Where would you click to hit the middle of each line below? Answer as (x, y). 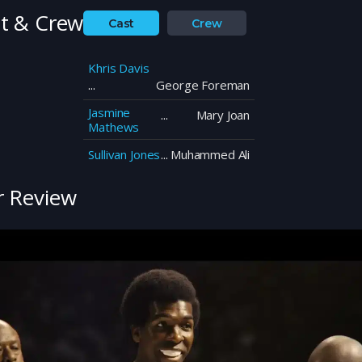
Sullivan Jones (124, 155)
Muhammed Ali (210, 155)
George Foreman (203, 85)
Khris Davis (119, 68)
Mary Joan (223, 115)
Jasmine (109, 113)
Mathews (114, 127)
